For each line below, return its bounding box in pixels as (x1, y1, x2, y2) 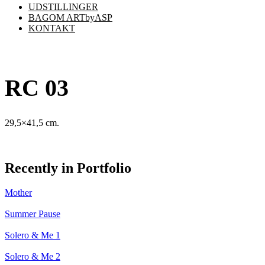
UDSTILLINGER (28, 2, 98, 12)
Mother (5, 188, 32, 198)
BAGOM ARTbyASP (28, 12, 112, 22)
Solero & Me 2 (5, 251, 60, 262)
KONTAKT (28, 23, 75, 33)
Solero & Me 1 (5, 230, 60, 241)
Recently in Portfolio (5, 160, 131, 176)
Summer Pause (5, 209, 60, 219)
